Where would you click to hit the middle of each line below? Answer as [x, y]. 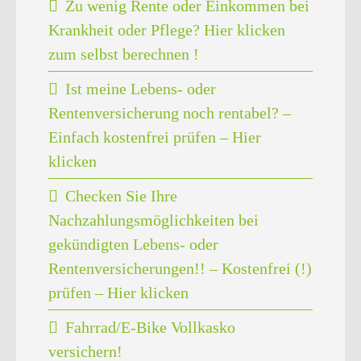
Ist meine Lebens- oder [141, 88]
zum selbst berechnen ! [124, 54]
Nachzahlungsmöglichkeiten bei [154, 220]
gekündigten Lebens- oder [133, 244]
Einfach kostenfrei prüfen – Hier [155, 137]
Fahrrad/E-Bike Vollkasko [151, 327]
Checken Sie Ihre [122, 195]
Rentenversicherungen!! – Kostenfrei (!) [180, 268]
